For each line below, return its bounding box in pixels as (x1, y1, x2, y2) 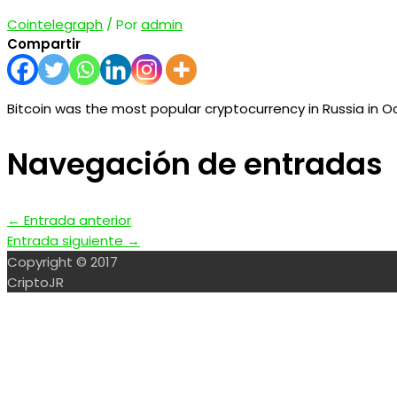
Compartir (7, 34, 81, 53)
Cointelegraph (7, 14, 103, 34)
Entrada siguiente (7, 231, 127, 251)
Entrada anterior (20, 211, 131, 230)
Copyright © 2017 (7, 253, 118, 272)
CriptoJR (7, 273, 64, 292)
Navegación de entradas (7, 143, 383, 185)
